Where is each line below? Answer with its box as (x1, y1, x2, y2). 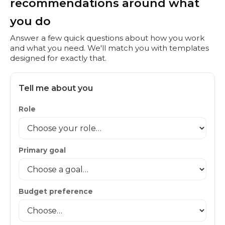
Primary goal (19, 146, 66, 154)
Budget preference (19, 187, 93, 195)
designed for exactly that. (10, 53, 106, 63)
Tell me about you (19, 83, 93, 93)
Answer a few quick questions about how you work (10, 33, 204, 43)
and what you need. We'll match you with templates (10, 43, 209, 53)
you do (10, 14, 51, 28)
